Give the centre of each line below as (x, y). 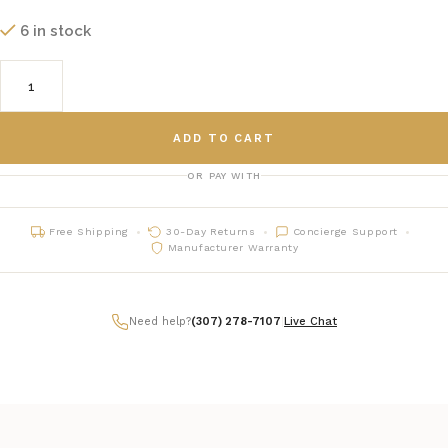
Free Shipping (89, 232)
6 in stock (55, 31)
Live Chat (310, 322)
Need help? (160, 322)
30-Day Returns (210, 232)
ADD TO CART (224, 137)
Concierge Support (345, 232)
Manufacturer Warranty (233, 248)
